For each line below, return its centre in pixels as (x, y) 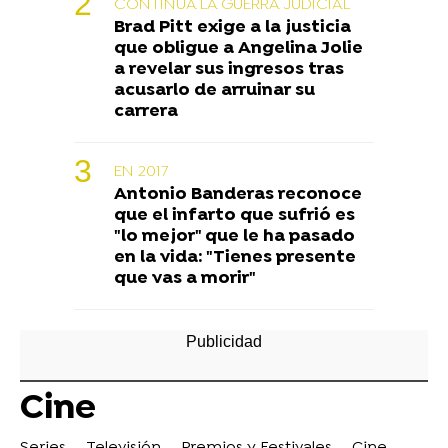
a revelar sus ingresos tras (229, 70)
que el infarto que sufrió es (234, 216)
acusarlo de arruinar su (214, 91)
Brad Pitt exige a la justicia (232, 28)
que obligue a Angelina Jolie (238, 49)
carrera (146, 112)
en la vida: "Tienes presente (235, 258)
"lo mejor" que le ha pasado (234, 237)
